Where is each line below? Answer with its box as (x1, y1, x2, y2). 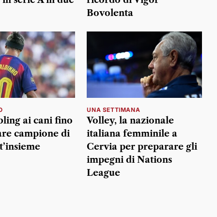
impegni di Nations (87, 155, 172, 166)
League (87, 168, 121, 179)
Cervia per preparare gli (87, 141, 198, 153)
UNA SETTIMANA (87, 106, 140, 114)
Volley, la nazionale (87, 115, 174, 126)
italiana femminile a (87, 128, 178, 139)
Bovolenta (87, 7, 134, 18)
